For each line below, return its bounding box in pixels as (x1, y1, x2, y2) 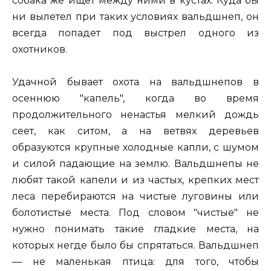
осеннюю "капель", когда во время (12, 92, 259, 104)
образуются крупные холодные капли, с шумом (12, 141, 259, 153)
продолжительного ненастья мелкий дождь (12, 108, 259, 120)
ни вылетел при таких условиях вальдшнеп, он (12, 10, 259, 22)
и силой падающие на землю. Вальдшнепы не (12, 157, 259, 169)
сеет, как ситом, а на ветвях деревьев (12, 125, 259, 137)
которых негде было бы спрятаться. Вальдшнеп (12, 239, 259, 251)
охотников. (12, 43, 67, 55)
